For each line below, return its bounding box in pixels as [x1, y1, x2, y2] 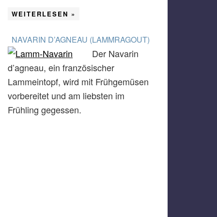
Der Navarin [92, 47, 139, 60]
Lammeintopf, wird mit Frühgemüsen [8, 75, 149, 88]
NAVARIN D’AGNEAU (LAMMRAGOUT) [11, 34, 150, 45]
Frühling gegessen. [8, 103, 81, 116]
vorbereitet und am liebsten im [8, 89, 124, 102]
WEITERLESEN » [12, 9, 76, 18]
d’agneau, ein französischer [8, 61, 114, 74]
